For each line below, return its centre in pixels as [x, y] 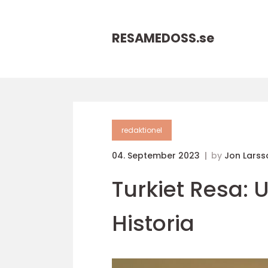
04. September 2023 [157, 156]
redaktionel [142, 130]
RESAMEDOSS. [156, 38]
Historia [153, 223]
